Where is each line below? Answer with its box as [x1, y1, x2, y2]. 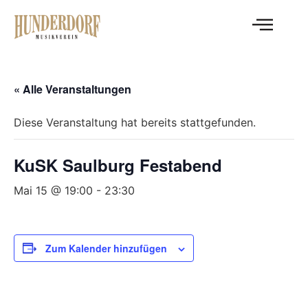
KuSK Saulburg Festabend [14, 153, 222, 177]
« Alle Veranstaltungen [14, 80, 131, 97]
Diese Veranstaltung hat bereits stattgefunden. [14, 115, 256, 129]
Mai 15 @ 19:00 [14, 183, 93, 197]
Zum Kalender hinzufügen [45, 241, 167, 255]
